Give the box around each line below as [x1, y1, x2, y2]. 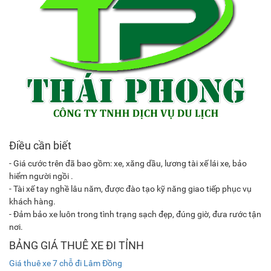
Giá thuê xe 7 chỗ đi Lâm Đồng [9, 258, 122, 269]
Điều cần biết [9, 139, 71, 152]
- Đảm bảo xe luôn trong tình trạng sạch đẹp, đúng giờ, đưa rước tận [9, 209, 261, 220]
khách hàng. [9, 197, 56, 207]
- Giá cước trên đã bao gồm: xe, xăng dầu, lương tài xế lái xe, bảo [9, 158, 247, 169]
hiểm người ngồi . [9, 171, 73, 181]
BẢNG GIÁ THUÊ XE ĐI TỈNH [9, 239, 144, 252]
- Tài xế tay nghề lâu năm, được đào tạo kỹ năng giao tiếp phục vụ [9, 184, 252, 194]
